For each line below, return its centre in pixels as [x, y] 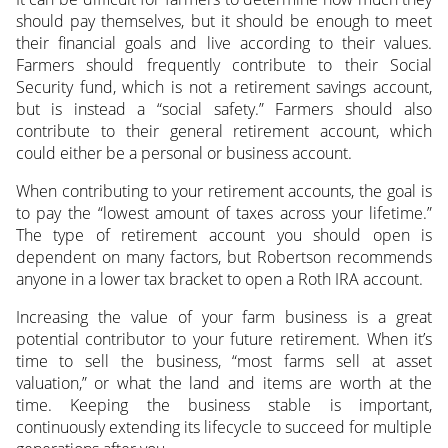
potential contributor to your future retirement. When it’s [224, 339]
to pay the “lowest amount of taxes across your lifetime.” [224, 213]
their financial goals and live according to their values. [224, 43]
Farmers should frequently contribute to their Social [224, 65]
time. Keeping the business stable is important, [224, 405]
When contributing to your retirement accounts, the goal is [224, 191]
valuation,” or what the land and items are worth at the [224, 383]
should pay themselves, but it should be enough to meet [224, 21]
